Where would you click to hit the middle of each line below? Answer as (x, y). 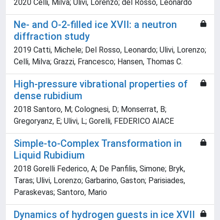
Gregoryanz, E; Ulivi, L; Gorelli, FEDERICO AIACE (94, 121)
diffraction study (52, 37)
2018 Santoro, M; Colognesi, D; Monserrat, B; (90, 110)
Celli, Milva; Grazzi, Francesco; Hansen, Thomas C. (98, 62)
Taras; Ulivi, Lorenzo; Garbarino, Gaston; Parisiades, (99, 181)
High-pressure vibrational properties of (101, 84)
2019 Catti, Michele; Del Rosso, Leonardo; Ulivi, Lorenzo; (110, 50)
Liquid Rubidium (49, 155)
